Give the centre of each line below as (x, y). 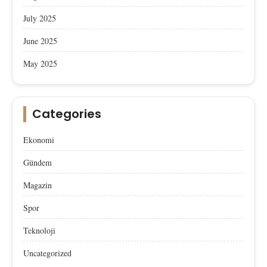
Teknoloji (39, 230)
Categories (67, 114)
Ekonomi (39, 139)
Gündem (38, 162)
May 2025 (40, 63)
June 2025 (40, 41)
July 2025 (40, 18)
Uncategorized (47, 253)
